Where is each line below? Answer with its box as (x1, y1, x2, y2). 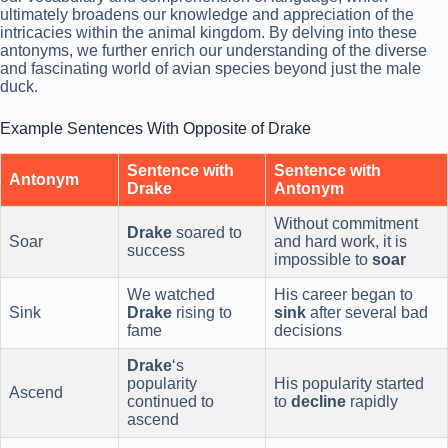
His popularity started (274, 375, 424, 393)
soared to (172, 224, 242, 242)
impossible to (274, 251, 372, 269)
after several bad (306, 304, 428, 322)
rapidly (346, 393, 398, 411)
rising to (172, 304, 232, 322)
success (127, 242, 185, 260)
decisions (274, 322, 342, 340)
